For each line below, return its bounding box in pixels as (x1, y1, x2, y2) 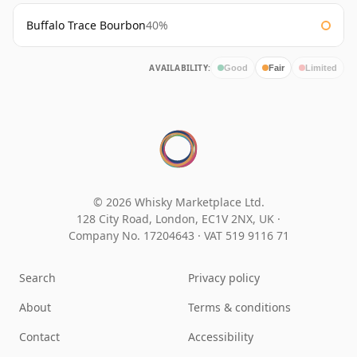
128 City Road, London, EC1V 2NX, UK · (76, 211, 280, 227)
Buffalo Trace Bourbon (26, 18, 146, 33)
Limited (305, 62, 337, 73)
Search (19, 270, 56, 286)
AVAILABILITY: (149, 62, 210, 74)
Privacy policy (188, 270, 260, 286)
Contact (19, 329, 60, 345)
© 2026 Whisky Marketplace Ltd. (92, 194, 265, 210)
